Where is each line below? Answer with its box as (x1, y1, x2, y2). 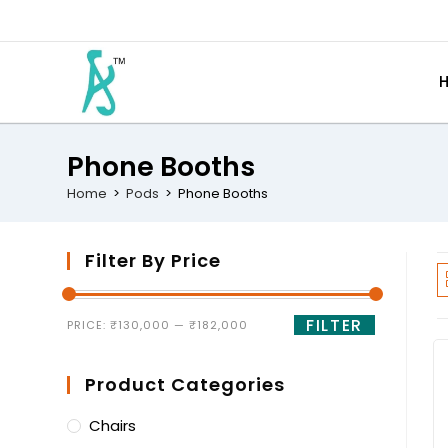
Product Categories (85, 372, 286, 397)
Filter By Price (85, 248, 222, 273)
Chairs (89, 415, 137, 436)
